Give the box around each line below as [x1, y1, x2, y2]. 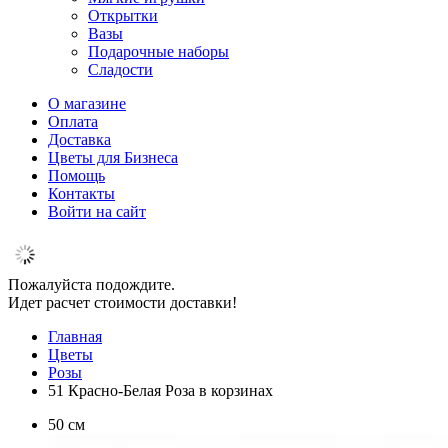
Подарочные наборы [88, 43, 229, 60]
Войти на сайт [48, 203, 146, 220]
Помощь [48, 167, 105, 184]
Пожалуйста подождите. [8, 276, 175, 293]
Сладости [88, 61, 153, 78]
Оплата [48, 113, 98, 130]
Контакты [48, 185, 115, 202]
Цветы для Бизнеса [48, 149, 178, 166]
